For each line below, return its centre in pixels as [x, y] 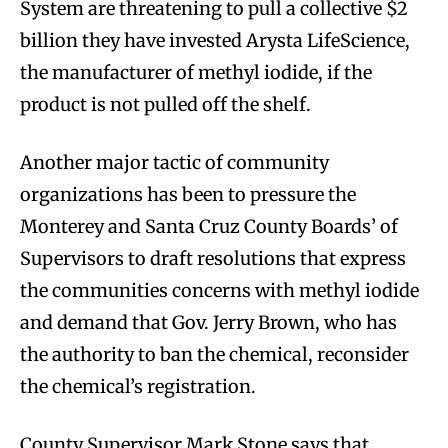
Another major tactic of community [174, 163]
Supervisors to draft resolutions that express [213, 259]
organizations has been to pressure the [188, 195]
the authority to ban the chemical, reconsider [214, 355]
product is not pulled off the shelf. [165, 105]
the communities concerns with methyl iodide [219, 291]
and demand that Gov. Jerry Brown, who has [208, 323]
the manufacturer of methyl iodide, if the [196, 73]
